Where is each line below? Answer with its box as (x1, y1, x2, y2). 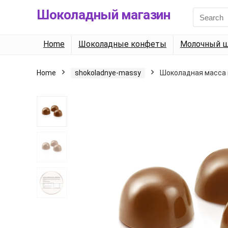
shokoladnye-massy (75, 69, 141, 77)
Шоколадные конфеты (78, 39, 166, 49)
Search (192, 7, 216, 16)
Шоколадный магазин (37, 7, 170, 22)
